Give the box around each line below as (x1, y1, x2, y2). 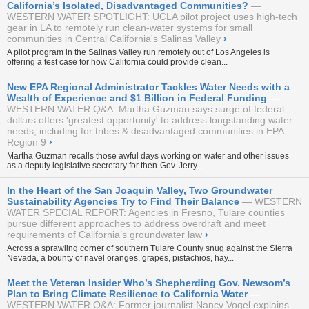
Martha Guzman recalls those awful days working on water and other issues (7, 150, 289, 161)
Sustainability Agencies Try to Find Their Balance (7, 195, 239, 207)
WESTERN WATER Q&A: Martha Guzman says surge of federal (7, 103, 284, 114)
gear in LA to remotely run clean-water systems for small (7, 21, 252, 33)
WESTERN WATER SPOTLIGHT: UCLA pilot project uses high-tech (7, 10, 297, 22)
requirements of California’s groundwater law (7, 228, 202, 240)
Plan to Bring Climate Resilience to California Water (7, 288, 248, 299)
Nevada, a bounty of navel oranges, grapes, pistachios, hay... (7, 252, 234, 263)
